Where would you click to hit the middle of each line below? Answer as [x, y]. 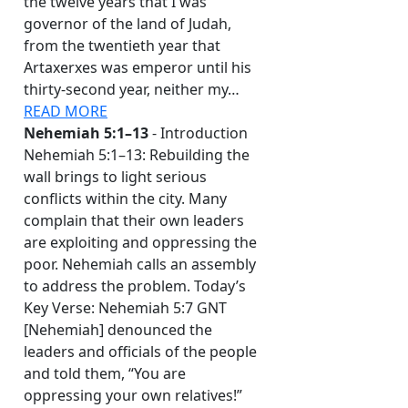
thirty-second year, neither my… [132, 90]
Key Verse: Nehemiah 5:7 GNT [125, 308]
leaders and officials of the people [140, 352]
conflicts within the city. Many [125, 199]
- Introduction [198, 133]
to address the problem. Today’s [135, 286]
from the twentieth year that [122, 46]
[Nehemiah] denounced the [118, 330]
